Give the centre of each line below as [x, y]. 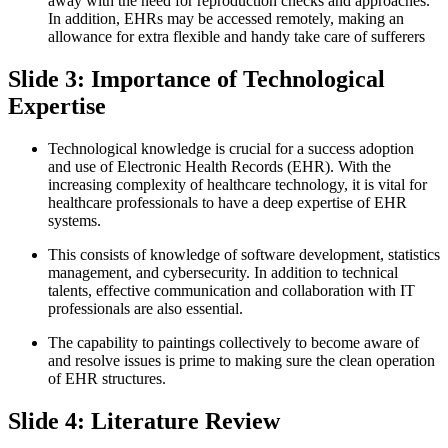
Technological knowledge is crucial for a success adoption [231, 148]
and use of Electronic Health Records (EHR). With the [219, 166]
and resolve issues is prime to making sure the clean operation [241, 360]
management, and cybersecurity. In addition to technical [223, 272]
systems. [74, 220]
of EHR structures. [107, 378]
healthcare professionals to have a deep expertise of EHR [227, 202]
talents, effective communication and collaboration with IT [231, 290]
